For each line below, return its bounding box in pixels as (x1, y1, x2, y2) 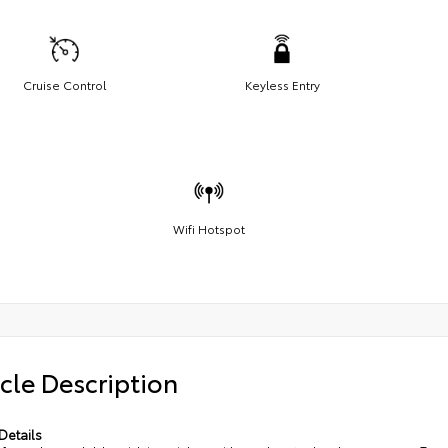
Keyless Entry (244, 75, 320, 93)
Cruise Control (22, 75, 106, 93)
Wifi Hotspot (173, 219, 246, 237)
